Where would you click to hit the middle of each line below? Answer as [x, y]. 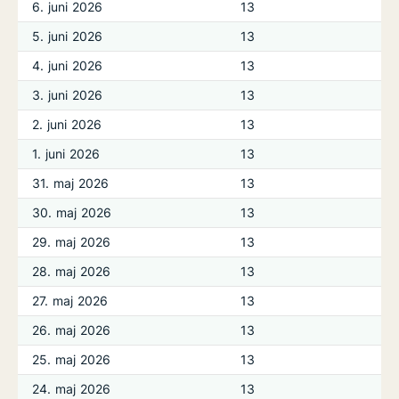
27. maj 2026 [70, 301]
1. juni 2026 [66, 154]
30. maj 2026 [72, 212]
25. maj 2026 [72, 359]
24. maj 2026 [72, 389]
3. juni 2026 [68, 95]
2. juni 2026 [67, 124]
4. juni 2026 [68, 65]
